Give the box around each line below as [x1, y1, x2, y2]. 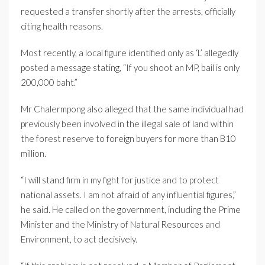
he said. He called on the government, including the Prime [21, 204, 241, 215]
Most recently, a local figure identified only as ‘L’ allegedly [21, 47, 238, 59]
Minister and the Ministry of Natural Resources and [21, 219, 220, 230]
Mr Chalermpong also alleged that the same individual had [21, 104, 244, 115]
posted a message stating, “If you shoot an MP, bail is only [21, 62, 240, 73]
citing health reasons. [21, 21, 103, 32]
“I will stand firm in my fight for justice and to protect [21, 174, 219, 186]
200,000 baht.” [21, 77, 77, 88]
